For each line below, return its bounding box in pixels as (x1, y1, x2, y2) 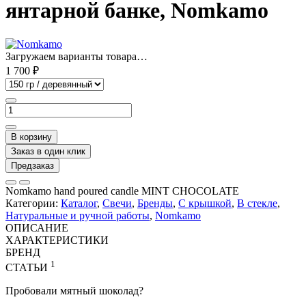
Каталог (61, 197, 97, 209)
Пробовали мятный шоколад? (5, 285, 143, 297)
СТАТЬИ (5, 262, 51, 274)
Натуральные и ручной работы (5, 209, 150, 221)
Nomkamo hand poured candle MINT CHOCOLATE (5, 184, 239, 197)
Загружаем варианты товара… (5, 50, 148, 62)
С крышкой (178, 197, 232, 209)
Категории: (5, 197, 61, 209)
